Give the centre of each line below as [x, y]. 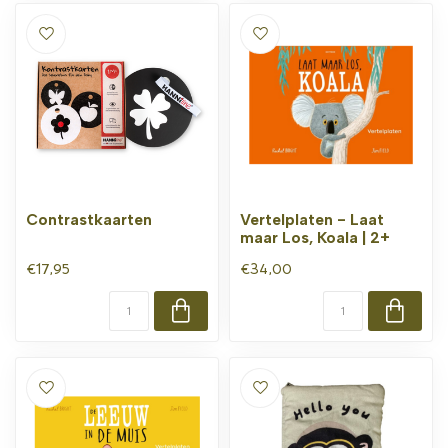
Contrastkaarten [89, 219]
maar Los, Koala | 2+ [315, 237]
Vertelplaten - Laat [312, 219]
